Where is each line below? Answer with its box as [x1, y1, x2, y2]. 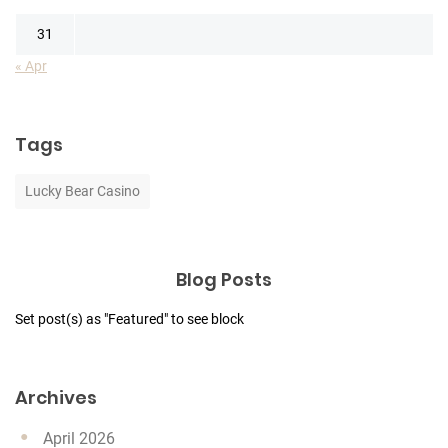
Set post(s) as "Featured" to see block [15, 310, 244, 327]
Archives [15, 384, 97, 410]
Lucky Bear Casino [25, 182, 140, 199]
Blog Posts [176, 266, 272, 292]
